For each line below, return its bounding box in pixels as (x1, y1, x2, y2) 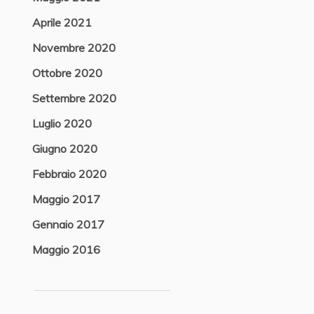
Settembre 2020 (32, 91, 116, 105)
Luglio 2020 (32, 116, 92, 130)
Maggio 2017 (32, 192, 100, 206)
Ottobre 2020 (32, 66, 102, 80)
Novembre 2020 (32, 41, 116, 55)
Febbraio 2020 (32, 167, 107, 181)
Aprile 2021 (32, 15, 92, 29)
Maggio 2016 (32, 243, 100, 257)
